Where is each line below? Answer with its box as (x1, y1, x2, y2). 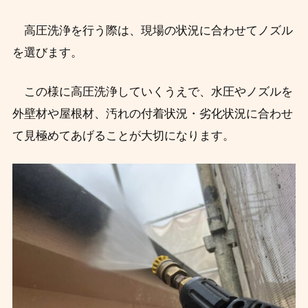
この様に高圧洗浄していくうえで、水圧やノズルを (12, 85, 293, 98)
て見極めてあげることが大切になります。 (12, 129, 234, 142)
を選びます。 (12, 45, 82, 59)
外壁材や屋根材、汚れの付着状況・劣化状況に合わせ (12, 107, 293, 120)
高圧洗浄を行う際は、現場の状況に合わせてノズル (12, 23, 293, 37)
